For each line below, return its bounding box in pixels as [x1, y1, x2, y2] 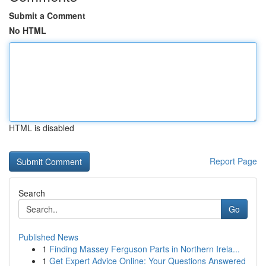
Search [18, 187, 45, 199]
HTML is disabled [9, 122, 74, 134]
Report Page [210, 155, 257, 167]
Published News [18, 231, 78, 243]
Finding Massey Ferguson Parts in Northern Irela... [49, 243, 240, 255]
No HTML [9, 24, 46, 36]
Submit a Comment [9, 9, 85, 21]
